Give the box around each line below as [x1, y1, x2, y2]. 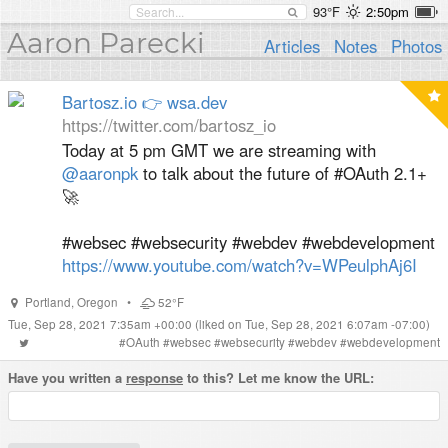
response [126, 368, 183, 387]
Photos [390, 34, 442, 58]
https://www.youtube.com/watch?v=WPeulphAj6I [62, 253, 417, 277]
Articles [264, 34, 321, 58]
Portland [24, 294, 71, 310]
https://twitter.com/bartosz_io [62, 113, 276, 137]
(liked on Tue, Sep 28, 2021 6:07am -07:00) [195, 316, 430, 332]
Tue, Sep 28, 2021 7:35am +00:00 [8, 316, 195, 332]
